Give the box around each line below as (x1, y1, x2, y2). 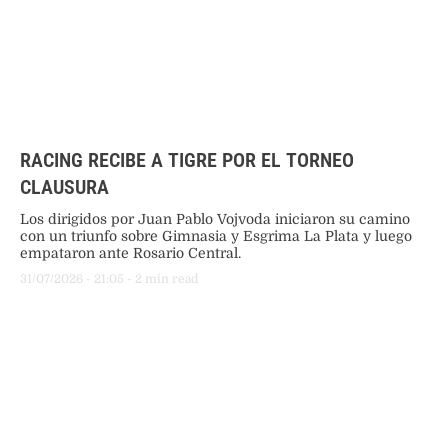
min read (145, 271, 198, 286)
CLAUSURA (20, 174, 109, 199)
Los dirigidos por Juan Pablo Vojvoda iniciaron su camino (20, 210, 410, 227)
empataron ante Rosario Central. (20, 244, 241, 261)
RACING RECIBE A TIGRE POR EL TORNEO (20, 147, 354, 172)
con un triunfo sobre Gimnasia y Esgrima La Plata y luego (20, 227, 412, 244)
